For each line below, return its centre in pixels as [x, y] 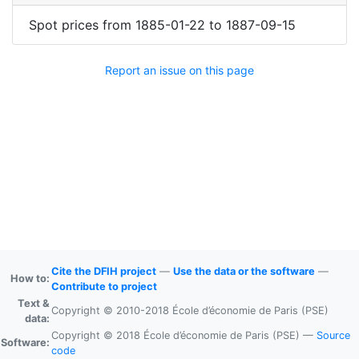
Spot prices [66, 25]
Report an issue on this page [179, 70]
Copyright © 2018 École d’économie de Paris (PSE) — [184, 335]
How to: [30, 278]
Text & [34, 303]
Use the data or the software [244, 271]
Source [333, 335]
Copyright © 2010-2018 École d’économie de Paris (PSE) [190, 311]
